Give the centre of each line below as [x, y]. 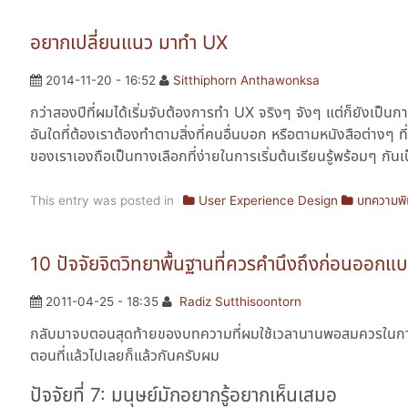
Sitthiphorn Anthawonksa [247, 81]
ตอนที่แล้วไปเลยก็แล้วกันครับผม [125, 355]
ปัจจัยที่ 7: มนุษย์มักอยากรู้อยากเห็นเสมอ [184, 394]
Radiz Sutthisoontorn [241, 301]
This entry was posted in [102, 201]
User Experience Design [269, 201]
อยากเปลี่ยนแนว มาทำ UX [129, 43]
